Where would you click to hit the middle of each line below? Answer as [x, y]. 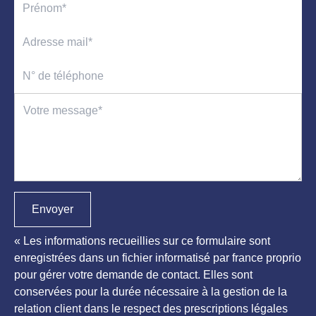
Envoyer [53, 209]
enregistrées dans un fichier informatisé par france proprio [158, 258]
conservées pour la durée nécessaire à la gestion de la [151, 292]
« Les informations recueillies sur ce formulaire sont [142, 241]
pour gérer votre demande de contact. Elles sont [133, 275]
